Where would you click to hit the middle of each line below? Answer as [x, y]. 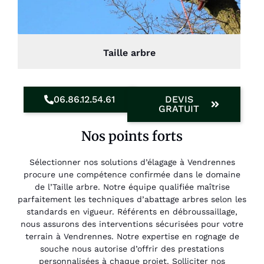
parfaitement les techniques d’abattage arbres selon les [132, 199]
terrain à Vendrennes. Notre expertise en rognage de [132, 237]
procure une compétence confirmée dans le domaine [132, 175]
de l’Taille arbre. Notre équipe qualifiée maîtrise [132, 187]
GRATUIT [179, 109]
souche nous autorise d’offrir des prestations [132, 249]
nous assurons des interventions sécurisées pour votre [132, 224]
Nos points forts [132, 136]
